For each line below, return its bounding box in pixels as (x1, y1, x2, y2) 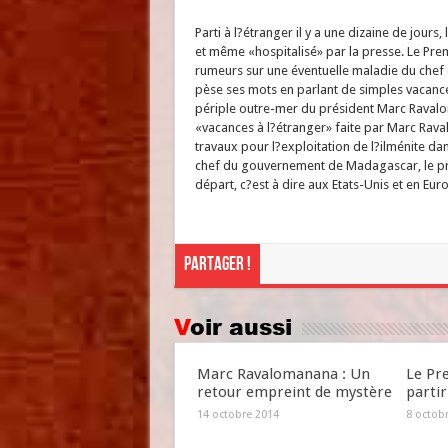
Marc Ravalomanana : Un (196, 365, 370, 383)
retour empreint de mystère (196, 383, 392, 401)
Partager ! (183, 253, 251, 276)
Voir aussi (189, 311, 292, 342)
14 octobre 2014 (196, 408, 279, 421)
